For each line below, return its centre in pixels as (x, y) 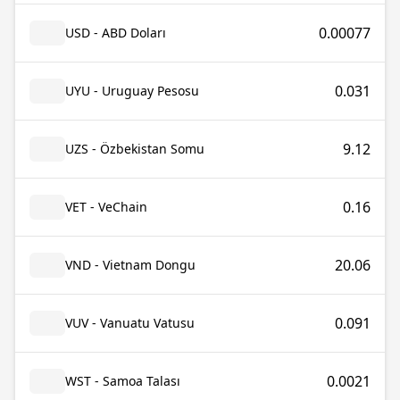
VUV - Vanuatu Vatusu (130, 323)
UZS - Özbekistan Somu (135, 149)
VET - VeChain (106, 207)
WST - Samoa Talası (123, 381)
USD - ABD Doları (116, 33)
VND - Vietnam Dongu (130, 265)
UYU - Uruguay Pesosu (132, 91)
